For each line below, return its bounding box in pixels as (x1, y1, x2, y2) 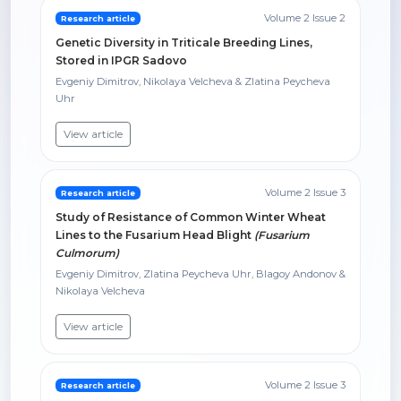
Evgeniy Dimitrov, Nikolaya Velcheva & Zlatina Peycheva (55, 75, 330, 88)
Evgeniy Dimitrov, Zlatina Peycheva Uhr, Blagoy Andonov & (55, 268, 346, 280)
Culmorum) (55, 246, 119, 260)
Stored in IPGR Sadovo (55, 54, 187, 67)
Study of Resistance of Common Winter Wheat (55, 210, 326, 224)
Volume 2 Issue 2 (264, 12, 346, 24)
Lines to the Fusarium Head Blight (55, 228, 252, 242)
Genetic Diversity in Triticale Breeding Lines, (55, 36, 312, 49)
